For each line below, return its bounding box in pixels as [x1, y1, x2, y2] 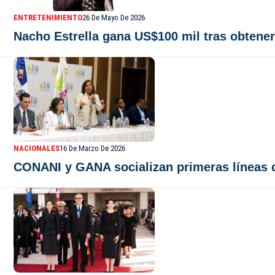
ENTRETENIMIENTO [14, 13, 82, 22]
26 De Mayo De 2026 [82, 13, 145, 22]
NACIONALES [14, 144, 60, 153]
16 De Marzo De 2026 [60, 144, 125, 153]
